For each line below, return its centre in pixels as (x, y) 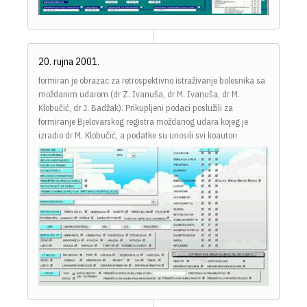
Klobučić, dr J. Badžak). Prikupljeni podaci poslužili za (136, 108)
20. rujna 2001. (69, 61)
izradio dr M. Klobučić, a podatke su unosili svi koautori (138, 135)
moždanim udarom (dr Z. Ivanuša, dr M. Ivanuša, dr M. (139, 94)
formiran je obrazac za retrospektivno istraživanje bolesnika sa (152, 80)
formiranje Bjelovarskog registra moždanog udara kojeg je (143, 121)
